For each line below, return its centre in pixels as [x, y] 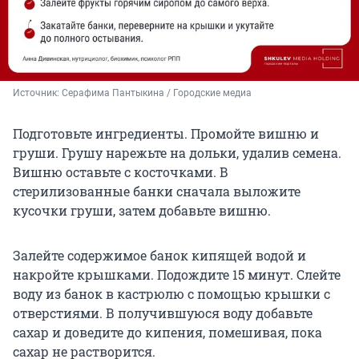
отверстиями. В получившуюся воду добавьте [163, 313]
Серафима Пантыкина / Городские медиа [157, 93]
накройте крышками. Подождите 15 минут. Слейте [177, 275]
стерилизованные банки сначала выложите [157, 192]
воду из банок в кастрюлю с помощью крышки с [171, 294]
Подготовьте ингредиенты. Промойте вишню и [166, 134]
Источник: [37, 93]
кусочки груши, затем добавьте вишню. [142, 211]
